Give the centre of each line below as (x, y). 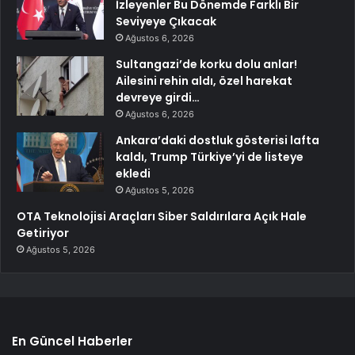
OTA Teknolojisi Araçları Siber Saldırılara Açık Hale (162, 216)
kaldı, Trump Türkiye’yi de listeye (210, 157)
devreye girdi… (158, 97)
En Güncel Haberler (72, 341)
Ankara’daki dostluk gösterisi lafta (218, 140)
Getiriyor (43, 233)
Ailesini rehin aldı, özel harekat (204, 80)
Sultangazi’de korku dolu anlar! (206, 64)
